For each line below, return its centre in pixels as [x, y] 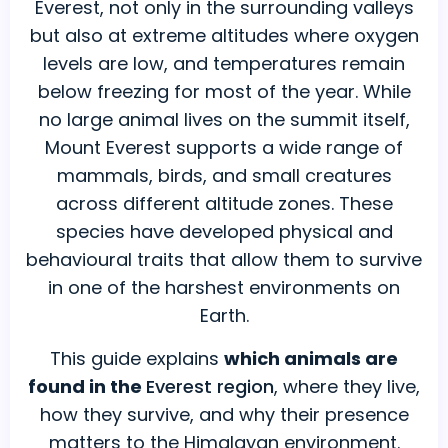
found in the [87, 387]
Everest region [210, 387]
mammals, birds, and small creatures [224, 176]
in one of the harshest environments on [224, 288]
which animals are [311, 359]
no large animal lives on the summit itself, [224, 120]
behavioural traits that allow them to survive [224, 260]
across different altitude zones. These [224, 204]
